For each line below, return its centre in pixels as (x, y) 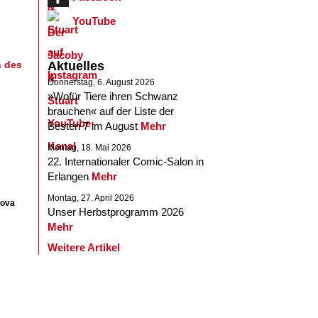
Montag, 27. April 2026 (91, 198)
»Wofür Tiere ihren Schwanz (113, 96)
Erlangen (70, 176)
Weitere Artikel (84, 247)
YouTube (94, 21)
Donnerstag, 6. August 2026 (101, 82)
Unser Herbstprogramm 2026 (116, 212)
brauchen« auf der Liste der (111, 111)
